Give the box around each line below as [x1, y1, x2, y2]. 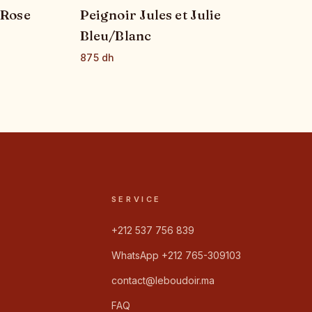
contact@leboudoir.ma [111, 274, 214, 286]
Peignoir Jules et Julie [80, 6, 221, 23]
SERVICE [111, 194, 162, 204]
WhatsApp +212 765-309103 [111, 249, 241, 261]
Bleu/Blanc [80, 26, 151, 44]
